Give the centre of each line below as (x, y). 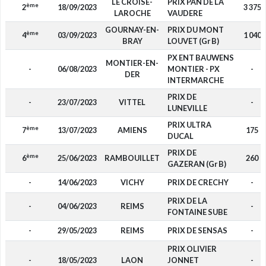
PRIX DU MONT (195, 30)
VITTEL (132, 102)
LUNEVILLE (187, 108)
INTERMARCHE (195, 80)
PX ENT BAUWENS (200, 58)
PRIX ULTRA (189, 125)
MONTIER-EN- (132, 63)
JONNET (183, 260)
